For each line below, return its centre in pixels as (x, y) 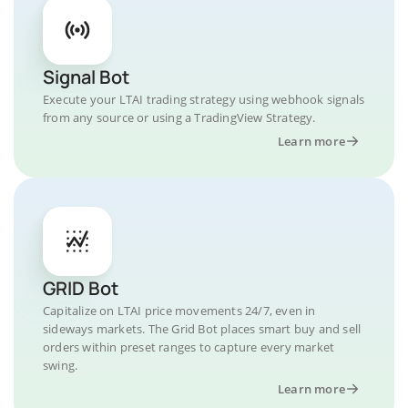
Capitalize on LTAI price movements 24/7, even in (179, 311)
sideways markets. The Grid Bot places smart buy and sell (202, 329)
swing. (61, 365)
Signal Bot (86, 77)
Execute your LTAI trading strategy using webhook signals (204, 99)
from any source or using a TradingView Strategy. (179, 117)
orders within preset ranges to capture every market (189, 347)
